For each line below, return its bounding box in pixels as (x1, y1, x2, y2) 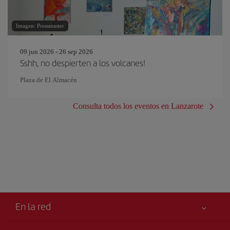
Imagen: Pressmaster (16, 23, 64, 29)
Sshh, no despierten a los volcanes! (20, 56, 145, 69)
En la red (15, 199, 51, 213)
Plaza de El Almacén (20, 76, 77, 84)
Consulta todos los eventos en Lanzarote (73, 102, 203, 110)
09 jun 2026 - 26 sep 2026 (20, 48, 93, 55)
